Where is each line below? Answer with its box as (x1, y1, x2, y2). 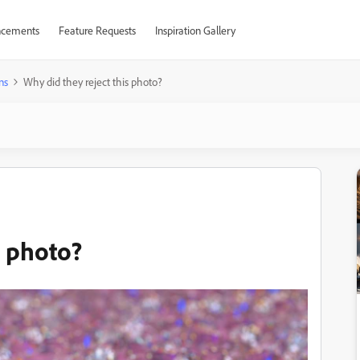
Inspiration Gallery (154, 23, 235, 37)
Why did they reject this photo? (23, 75, 162, 88)
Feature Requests (58, 23, 136, 37)
